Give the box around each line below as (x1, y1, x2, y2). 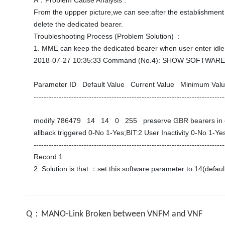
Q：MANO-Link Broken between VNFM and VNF (26, 209, 202, 219)
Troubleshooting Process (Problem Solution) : (34, 32, 180, 40)
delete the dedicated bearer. (34, 20, 125, 28)
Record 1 (34, 153, 65, 161)
